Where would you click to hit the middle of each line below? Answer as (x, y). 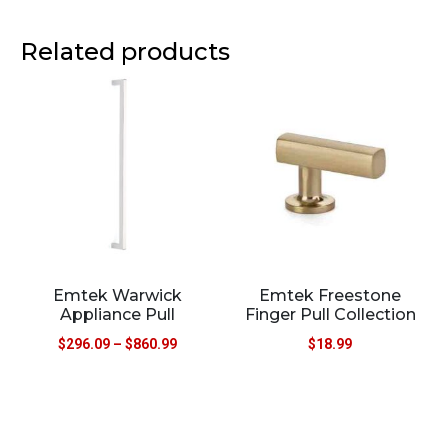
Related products (125, 52)
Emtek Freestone (330, 295)
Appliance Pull (118, 314)
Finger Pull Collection (330, 314)
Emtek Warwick (118, 295)
